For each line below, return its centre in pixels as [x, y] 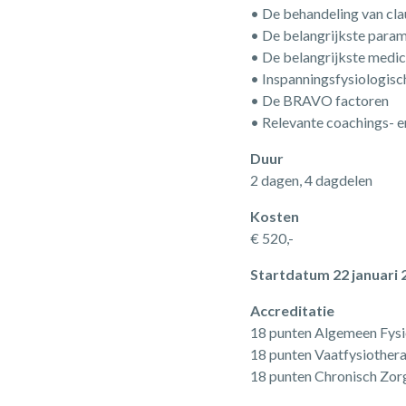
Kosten [275, 216]
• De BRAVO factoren [320, 100]
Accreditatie [293, 310]
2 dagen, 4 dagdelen [312, 180]
